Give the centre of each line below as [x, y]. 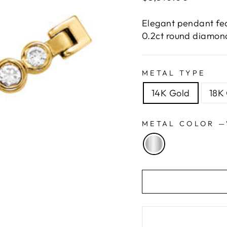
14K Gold [171, 93]
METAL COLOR [180, 124]
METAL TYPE [174, 73]
